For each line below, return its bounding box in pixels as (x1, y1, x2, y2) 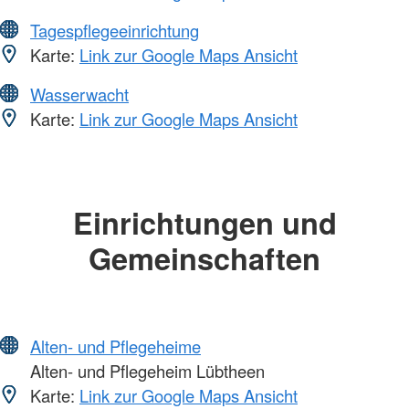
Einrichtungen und (72, 200, 337, 244)
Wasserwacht (30, 81, 129, 106)
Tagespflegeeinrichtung (30, 17, 199, 42)
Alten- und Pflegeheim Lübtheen (26, 359, 265, 383)
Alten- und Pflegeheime (30, 334, 201, 359)
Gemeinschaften (89, 236, 320, 279)
